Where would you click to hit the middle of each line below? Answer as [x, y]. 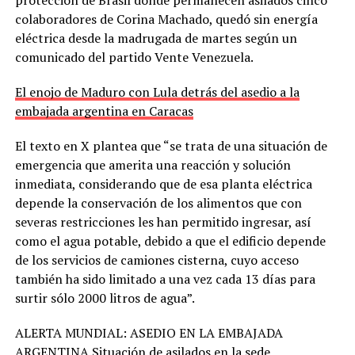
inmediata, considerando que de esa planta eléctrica [163, 183]
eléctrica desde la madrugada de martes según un [156, 38]
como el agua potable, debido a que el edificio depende [170, 240]
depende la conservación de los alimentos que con [158, 202]
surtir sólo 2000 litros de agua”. [106, 298]
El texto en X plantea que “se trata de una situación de [171, 145]
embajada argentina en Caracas [104, 111]
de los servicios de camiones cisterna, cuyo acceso [157, 260]
